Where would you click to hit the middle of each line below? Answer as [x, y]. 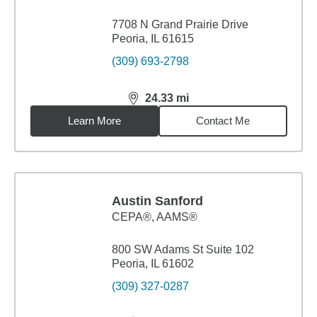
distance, [153, 104]
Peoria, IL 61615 [153, 39]
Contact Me [223, 121]
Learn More [95, 121]
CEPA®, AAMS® [155, 217]
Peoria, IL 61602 [153, 264]
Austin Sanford [157, 201]
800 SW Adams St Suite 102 [183, 249]
